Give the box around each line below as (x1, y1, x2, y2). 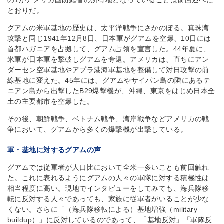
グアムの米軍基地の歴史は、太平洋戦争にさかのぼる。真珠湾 (7, 24, 209, 32)
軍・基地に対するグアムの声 (7, 146, 101, 154)
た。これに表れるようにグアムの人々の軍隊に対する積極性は (7, 174, 209, 182)
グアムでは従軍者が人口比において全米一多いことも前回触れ (7, 163, 209, 171)
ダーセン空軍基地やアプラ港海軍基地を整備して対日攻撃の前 (7, 66, 209, 74)
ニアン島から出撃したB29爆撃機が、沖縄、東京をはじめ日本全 (7, 87, 215, 95)
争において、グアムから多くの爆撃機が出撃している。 (7, 125, 188, 133)
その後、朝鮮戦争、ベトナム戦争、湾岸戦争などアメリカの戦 (7, 115, 209, 123)
